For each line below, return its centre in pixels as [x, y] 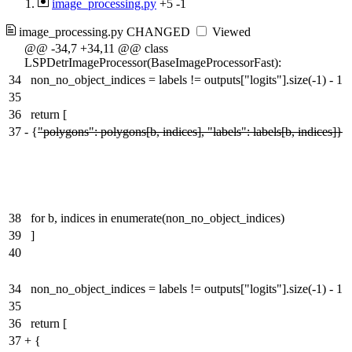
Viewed [230, 31]
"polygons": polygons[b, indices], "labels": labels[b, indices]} [190, 131]
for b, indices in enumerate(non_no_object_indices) [158, 218]
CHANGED [158, 31]
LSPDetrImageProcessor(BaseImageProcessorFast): [153, 62]
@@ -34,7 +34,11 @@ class [96, 48]
